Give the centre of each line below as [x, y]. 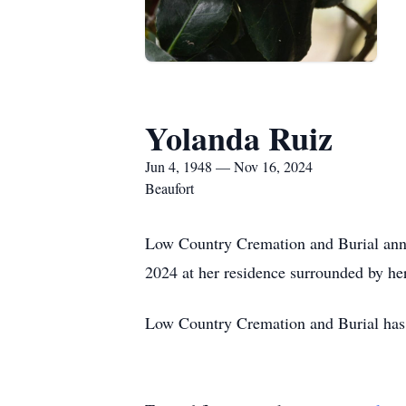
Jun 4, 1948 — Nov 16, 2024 [229, 166]
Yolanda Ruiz [239, 138]
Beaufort [169, 188]
